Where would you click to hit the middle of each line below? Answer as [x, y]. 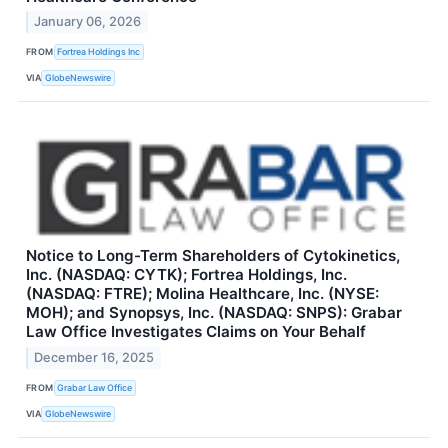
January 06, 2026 [88, 22]
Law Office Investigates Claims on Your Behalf [196, 332]
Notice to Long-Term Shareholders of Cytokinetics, [213, 256]
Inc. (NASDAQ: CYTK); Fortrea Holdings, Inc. [186, 275]
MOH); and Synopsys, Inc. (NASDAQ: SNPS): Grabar [214, 313]
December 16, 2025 [94, 358]
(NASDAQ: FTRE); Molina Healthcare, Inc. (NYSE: [202, 294]
